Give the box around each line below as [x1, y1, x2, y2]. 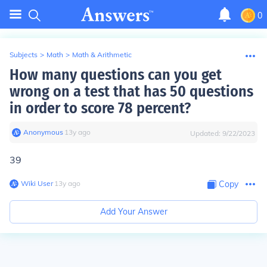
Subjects [10, 50, 38, 59]
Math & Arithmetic [72, 50, 132, 59]
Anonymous [23, 128, 63, 136]
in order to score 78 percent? [10, 99, 191, 117]
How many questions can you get [10, 66, 222, 84]
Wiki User [21, 179, 53, 188]
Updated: [190, 129, 222, 138]
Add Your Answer [100, 206, 167, 217]
